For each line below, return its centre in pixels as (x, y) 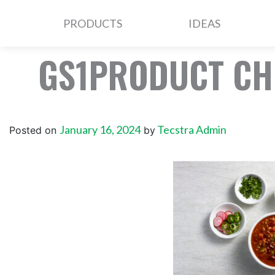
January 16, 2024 (100, 129)
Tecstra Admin (191, 129)
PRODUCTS (93, 23)
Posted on (34, 130)
